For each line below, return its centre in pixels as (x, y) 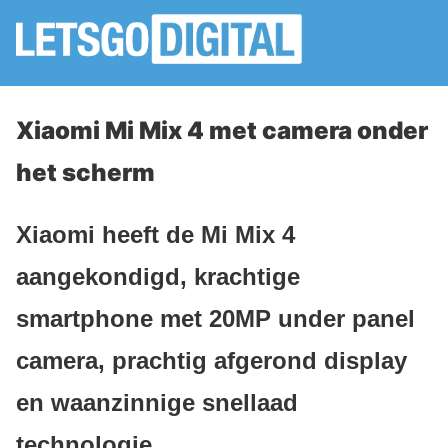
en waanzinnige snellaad (157, 402)
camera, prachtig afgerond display (211, 360)
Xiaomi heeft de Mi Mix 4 (155, 234)
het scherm (85, 172)
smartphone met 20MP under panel (215, 318)
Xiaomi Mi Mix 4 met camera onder (222, 130)
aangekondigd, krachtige (158, 276)
